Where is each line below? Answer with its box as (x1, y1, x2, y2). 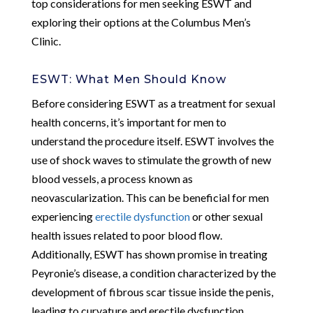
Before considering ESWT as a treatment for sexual (31, 96, 275, 110)
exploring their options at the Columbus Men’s (31, 15, 251, 29)
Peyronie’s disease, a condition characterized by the (31, 265, 276, 279)
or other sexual (189, 209, 263, 223)
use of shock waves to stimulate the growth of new (31, 152, 271, 166)
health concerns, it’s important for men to (31, 115, 226, 129)
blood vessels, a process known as (31, 171, 193, 185)
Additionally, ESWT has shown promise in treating (31, 247, 268, 261)
